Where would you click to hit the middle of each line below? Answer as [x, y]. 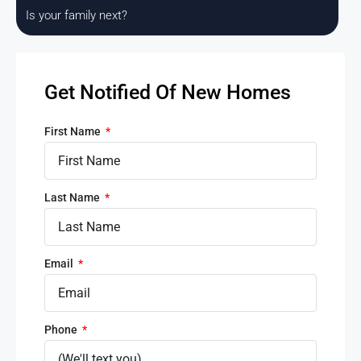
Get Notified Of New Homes [168, 93]
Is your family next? [77, 16]
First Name [74, 132]
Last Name [73, 198]
